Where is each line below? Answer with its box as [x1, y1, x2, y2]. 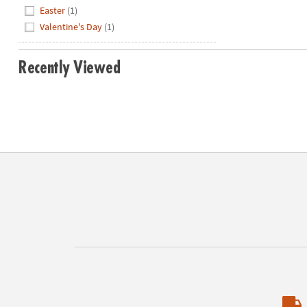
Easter [40, 4, 66, 17]
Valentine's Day [40, 20, 103, 33]
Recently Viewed [18, 60, 121, 77]
